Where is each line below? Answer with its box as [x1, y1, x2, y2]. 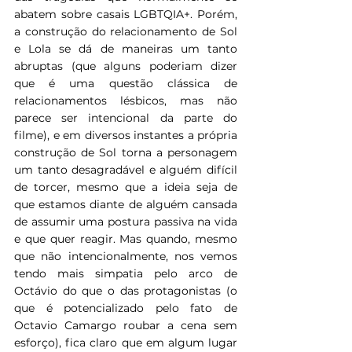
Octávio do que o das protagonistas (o [14, 284, 237, 299]
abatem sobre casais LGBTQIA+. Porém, [14, 7, 237, 22]
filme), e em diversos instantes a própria [14, 128, 237, 143]
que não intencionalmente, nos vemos [14, 249, 237, 264]
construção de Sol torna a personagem [14, 145, 237, 160]
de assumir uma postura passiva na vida [14, 214, 237, 229]
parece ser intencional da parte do [14, 111, 237, 126]
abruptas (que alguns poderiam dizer [14, 59, 237, 74]
